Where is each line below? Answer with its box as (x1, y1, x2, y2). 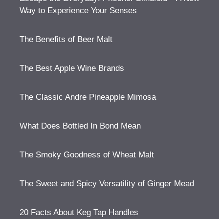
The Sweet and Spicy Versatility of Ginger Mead (20, 178, 194, 188)
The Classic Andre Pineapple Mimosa (20, 92, 156, 102)
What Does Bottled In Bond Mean (20, 121, 141, 131)
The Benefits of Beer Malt (20, 34, 112, 44)
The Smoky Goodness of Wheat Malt (20, 150, 154, 159)
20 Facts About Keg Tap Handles (20, 207, 138, 217)
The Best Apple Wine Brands (20, 63, 124, 73)
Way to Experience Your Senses (20, 5, 137, 15)
